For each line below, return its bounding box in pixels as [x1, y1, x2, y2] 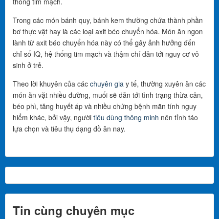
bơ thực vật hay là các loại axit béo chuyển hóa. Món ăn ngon [13, 26, 203, 36]
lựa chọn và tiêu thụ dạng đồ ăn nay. [13, 124, 126, 133]
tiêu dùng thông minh [93, 112, 159, 122]
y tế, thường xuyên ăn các [124, 79, 206, 88]
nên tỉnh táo [159, 112, 198, 122]
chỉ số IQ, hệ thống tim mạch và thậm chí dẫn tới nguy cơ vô [13, 49, 199, 59]
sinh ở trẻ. [13, 60, 44, 70]
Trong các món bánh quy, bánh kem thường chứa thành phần [13, 15, 203, 25]
